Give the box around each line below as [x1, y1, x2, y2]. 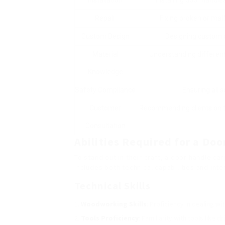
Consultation [85, 122, 126, 130]
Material [92, 50, 119, 58]
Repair [95, 14, 116, 22]
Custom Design [81, 32, 130, 40]
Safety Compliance [75, 86, 136, 94]
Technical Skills [74, 179, 151, 192]
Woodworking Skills [81, 199, 147, 208]
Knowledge [87, 68, 123, 76]
